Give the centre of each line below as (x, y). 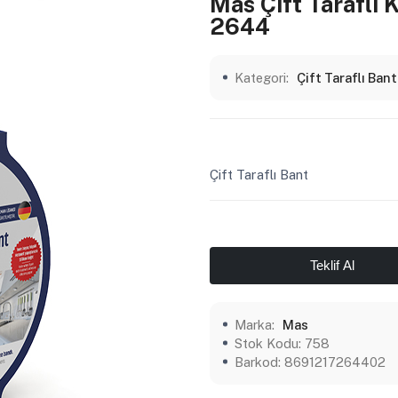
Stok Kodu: (270, 343)
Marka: (256, 324)
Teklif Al (333, 265)
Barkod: (259, 362)
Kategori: (263, 77)
